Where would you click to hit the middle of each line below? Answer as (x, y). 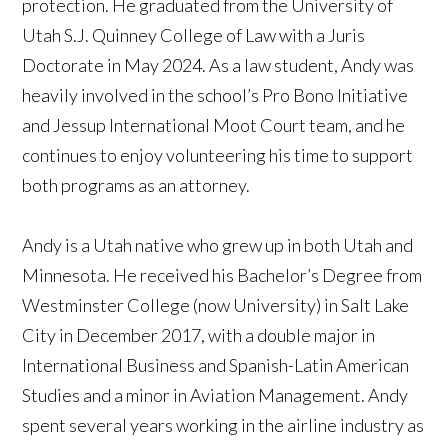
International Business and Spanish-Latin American (216, 365)
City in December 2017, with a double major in (199, 335)
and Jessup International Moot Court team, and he (214, 125)
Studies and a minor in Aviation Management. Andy (215, 395)
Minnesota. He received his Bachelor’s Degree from (222, 275)
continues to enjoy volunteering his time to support (218, 155)
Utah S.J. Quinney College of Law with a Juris (194, 35)
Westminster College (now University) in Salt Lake (216, 305)
